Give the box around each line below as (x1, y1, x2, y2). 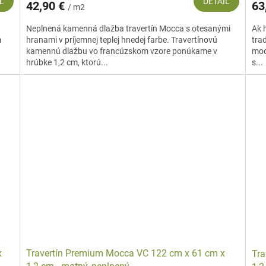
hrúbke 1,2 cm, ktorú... (26, 57, 109, 67)
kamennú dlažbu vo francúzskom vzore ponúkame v (26, 46, 218, 56)
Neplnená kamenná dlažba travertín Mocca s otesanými (26, 23, 231, 33)
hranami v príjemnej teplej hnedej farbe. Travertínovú (26, 34, 218, 45)
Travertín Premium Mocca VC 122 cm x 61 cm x (26, 247, 226, 259)
